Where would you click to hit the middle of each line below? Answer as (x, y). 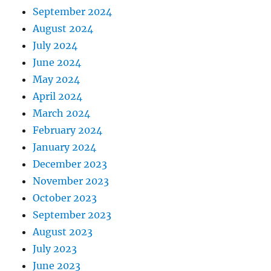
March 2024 (62, 113)
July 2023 (55, 249)
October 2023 (65, 198)
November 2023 (71, 181)
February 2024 (68, 130)
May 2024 (57, 80)
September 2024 (73, 12)
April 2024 (58, 96)
